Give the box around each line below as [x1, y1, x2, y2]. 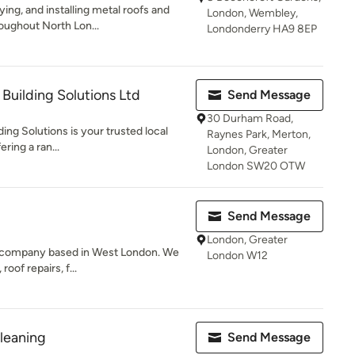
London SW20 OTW [207, 159, 305, 173]
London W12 [207, 249, 268, 262]
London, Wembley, [207, 6, 298, 20]
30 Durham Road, [207, 112, 293, 125]
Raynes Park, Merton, [207, 128, 311, 141]
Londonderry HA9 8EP [207, 22, 317, 36]
